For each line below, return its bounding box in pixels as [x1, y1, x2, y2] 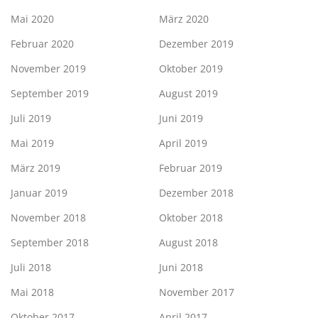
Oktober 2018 [159, 211, 223, 225]
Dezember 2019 [159, 37, 234, 51]
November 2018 [11, 211, 86, 225]
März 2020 [159, 12, 209, 26]
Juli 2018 [11, 261, 51, 275]
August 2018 [159, 236, 218, 250]
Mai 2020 [11, 12, 54, 26]
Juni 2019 [159, 111, 203, 126]
